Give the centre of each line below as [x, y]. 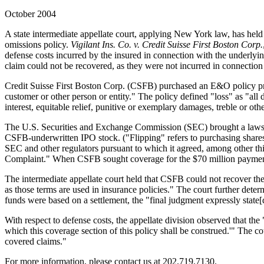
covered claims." [36, 241]
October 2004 [30, 14]
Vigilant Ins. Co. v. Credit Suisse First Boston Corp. [167, 44]
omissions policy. [38, 44]
